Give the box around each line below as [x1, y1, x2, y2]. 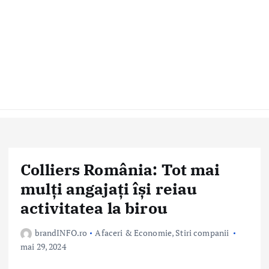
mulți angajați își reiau [20, 178, 198, 199]
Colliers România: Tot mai [20, 159, 220, 180]
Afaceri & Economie [95, 227, 172, 239]
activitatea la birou [20, 198, 168, 218]
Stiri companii [175, 227, 229, 239]
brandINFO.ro [34, 227, 88, 239]
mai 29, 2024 [20, 241, 66, 253]
